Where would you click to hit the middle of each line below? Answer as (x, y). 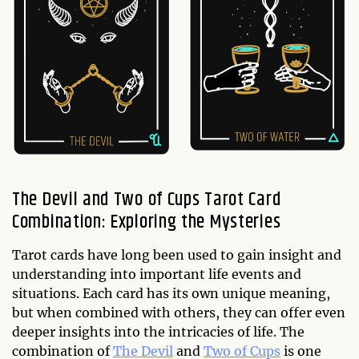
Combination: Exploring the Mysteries (147, 222)
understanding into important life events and (157, 274)
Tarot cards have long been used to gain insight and (177, 254)
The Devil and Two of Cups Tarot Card (147, 199)
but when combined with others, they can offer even (179, 312)
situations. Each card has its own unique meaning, (171, 293)
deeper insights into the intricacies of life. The (158, 331)
